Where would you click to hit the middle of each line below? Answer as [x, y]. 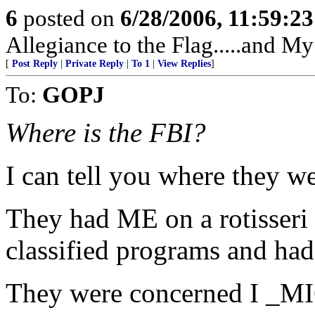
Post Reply [35, 64]
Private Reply [95, 64]
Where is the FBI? [106, 133]
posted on [69, 18]
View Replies [184, 64]
